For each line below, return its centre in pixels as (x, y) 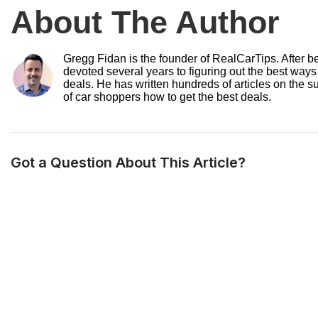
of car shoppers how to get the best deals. (167, 97)
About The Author (145, 23)
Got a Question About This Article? (128, 163)
